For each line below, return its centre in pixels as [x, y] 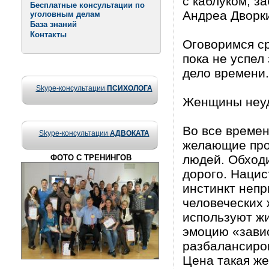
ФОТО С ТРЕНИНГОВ [91, 158]
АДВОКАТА [129, 133]
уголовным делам [65, 14]
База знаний [53, 24]
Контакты [48, 35]
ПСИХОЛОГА [129, 88]
